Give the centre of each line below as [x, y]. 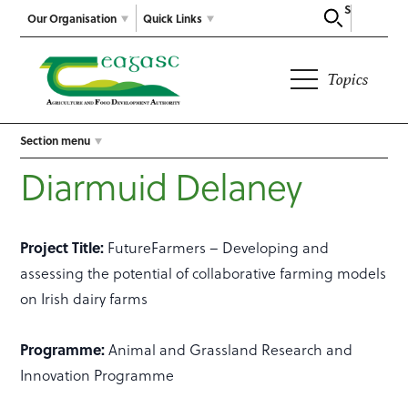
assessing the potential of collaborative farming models [204, 274]
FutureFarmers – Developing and [217, 248]
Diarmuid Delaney [161, 188]
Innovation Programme [97, 376]
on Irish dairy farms [84, 299]
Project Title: [62, 248]
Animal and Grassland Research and [231, 350]
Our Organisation [72, 18]
